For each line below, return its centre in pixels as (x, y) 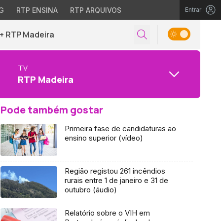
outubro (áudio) (91, 189)
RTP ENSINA (37, 10)
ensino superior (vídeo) (104, 138)
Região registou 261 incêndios (115, 171)
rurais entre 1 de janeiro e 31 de (116, 180)
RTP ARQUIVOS (95, 10)
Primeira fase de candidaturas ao (120, 129)
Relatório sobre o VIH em (107, 213)
